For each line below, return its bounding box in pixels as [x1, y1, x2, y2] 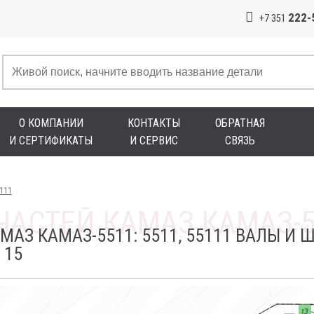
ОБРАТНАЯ [215, 116, 265, 130]
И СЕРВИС [130, 134, 178, 147]
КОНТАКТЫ [128, 116, 180, 130]
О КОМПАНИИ [18, 116, 83, 130]
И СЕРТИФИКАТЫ [9, 134, 93, 147]
